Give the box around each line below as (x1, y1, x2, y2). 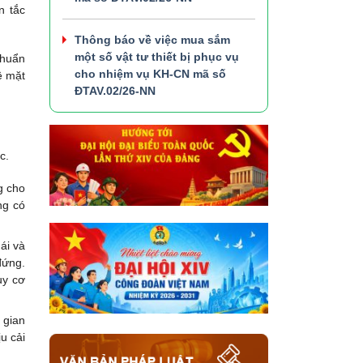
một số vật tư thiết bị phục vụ (75, 49, 239, 63)
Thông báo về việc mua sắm (75, 32, 230, 46)
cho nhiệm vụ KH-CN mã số (75, 66, 226, 80)
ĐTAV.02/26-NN (75, 83, 156, 97)
